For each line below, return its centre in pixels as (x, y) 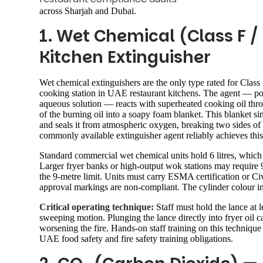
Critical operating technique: (97, 207)
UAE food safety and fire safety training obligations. (136, 238)
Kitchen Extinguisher (125, 57)
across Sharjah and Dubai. (88, 11)
